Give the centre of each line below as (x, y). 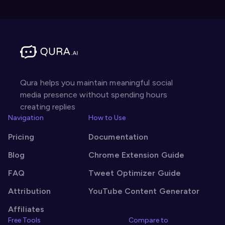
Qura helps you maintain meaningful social (97, 82)
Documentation (119, 137)
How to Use (107, 118)
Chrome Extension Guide (137, 155)
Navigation (26, 118)
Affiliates (26, 209)
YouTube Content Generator (144, 191)
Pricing (21, 137)
